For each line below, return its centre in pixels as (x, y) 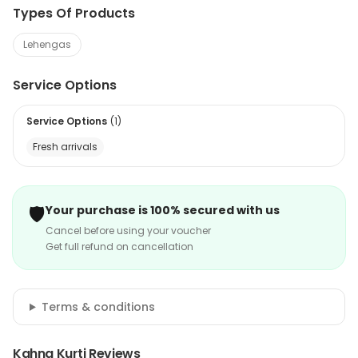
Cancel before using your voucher (128, 231)
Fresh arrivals (65, 147)
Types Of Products (74, 13)
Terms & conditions (98, 307)
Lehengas (47, 44)
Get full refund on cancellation (119, 247)
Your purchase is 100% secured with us (163, 210)
